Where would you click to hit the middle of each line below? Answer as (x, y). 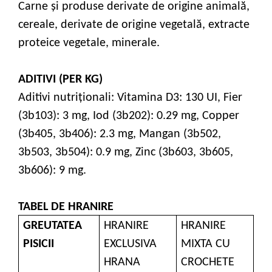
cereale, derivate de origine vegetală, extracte (134, 25)
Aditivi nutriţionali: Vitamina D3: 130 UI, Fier (130, 98)
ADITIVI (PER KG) (60, 80)
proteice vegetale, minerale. (89, 43)
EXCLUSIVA (131, 244)
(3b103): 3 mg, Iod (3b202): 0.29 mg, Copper (129, 116)
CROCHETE (208, 263)
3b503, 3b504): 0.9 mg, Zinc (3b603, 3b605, (126, 153)
